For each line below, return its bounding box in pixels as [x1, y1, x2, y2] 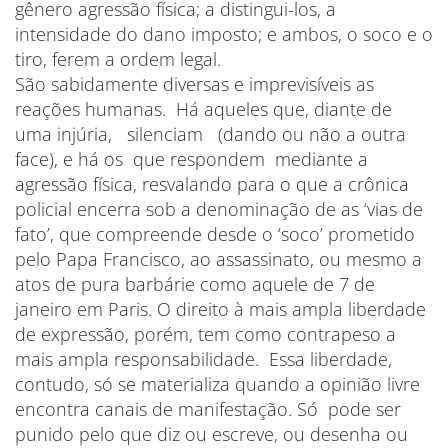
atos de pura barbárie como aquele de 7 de [15, 272, 375, 296]
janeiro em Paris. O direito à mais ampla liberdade [15, 297, 426, 321]
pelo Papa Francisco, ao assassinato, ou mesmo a [15, 247, 422, 271]
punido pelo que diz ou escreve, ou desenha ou [15, 422, 408, 446]
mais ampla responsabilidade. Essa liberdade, [15, 347, 392, 371]
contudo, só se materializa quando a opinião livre [15, 372, 420, 396]
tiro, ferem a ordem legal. [15, 47, 221, 71]
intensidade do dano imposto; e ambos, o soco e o [15, 22, 433, 46]
